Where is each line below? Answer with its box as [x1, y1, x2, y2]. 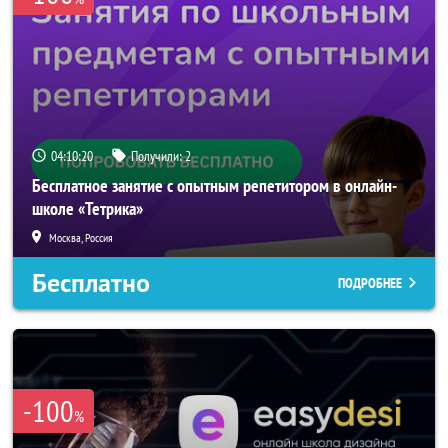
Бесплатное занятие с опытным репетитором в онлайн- [32, 174, 397, 197]
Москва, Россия [49, 230, 113, 245]
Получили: [131, 147, 185, 165]
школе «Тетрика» [32, 197, 143, 220]
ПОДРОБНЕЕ [338, 274, 402, 292]
